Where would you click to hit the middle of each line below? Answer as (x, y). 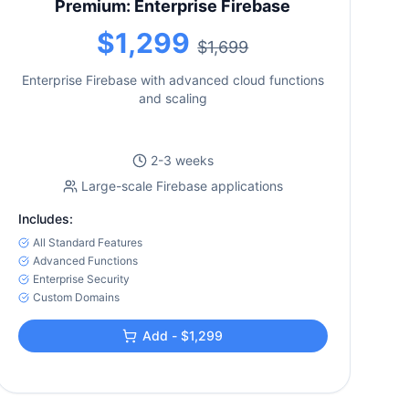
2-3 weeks (182, 160)
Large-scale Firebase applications (182, 186)
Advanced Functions (85, 261)
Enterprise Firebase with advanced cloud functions (173, 80)
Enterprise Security (81, 279)
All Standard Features (87, 242)
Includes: (45, 219)
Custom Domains (76, 297)
